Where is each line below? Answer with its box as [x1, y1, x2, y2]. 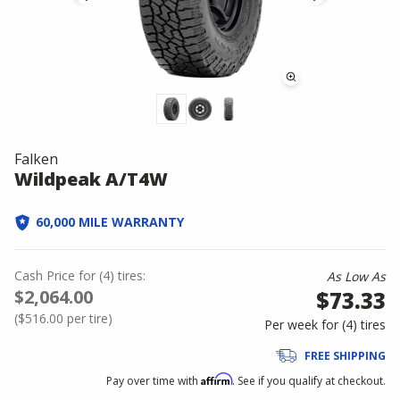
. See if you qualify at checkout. [232, 373, 386, 388]
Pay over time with [106, 373, 201, 388]
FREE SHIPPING [304, 348, 386, 363]
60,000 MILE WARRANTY [36, 213, 184, 230]
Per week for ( [264, 316, 346, 333]
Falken [14, 149, 58, 169]
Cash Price [14, 267, 75, 284]
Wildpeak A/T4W [14, 167, 168, 191]
